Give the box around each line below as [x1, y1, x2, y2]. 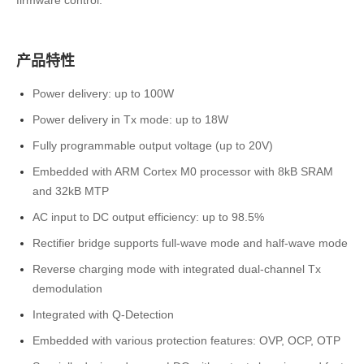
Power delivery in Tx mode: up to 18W [32, 113, 228, 126]
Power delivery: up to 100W [32, 87, 174, 100]
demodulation [32, 282, 102, 295]
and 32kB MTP [32, 184, 109, 197]
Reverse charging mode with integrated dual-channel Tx [32, 262, 321, 275]
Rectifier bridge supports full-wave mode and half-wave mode [32, 236, 348, 249]
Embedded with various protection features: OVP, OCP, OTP [32, 334, 340, 347]
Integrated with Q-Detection [32, 308, 174, 321]
